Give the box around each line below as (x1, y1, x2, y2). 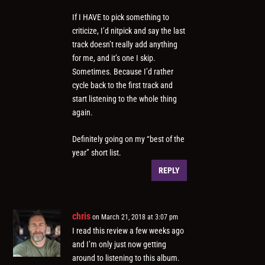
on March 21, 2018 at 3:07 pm (92, 213, 179, 222)
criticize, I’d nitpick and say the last (72, 25, 186, 35)
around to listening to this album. (72, 253, 180, 263)
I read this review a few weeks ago (72, 226, 185, 236)
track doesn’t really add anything (72, 39, 178, 49)
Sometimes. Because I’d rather (72, 66, 174, 76)
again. (72, 107, 93, 117)
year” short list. (72, 148, 122, 158)
